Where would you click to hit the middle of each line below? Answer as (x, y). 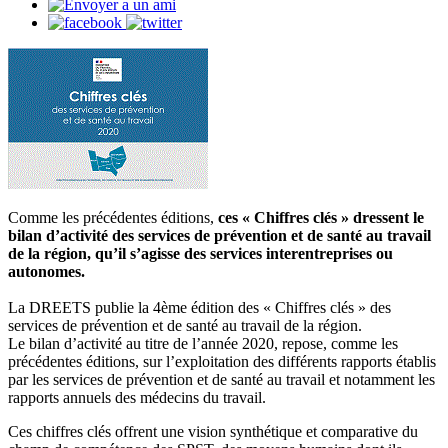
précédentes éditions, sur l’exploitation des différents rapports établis (222, 362)
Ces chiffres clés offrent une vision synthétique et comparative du (213, 432)
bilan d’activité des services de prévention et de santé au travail (219, 236)
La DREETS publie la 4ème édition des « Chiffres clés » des (199, 308)
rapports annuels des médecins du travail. (137, 398)
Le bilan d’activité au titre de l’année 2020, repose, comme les (203, 344)
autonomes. (46, 272)
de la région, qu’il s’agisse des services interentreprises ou (200, 254)
